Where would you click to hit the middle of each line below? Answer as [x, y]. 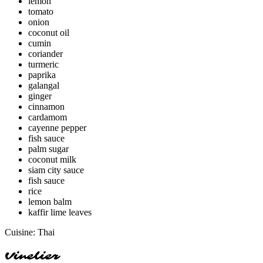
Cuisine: [21, 232]
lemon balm [50, 201]
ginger [40, 96]
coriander [45, 53]
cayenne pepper [57, 127]
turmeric [43, 64]
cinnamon [46, 106]
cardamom [48, 117]
